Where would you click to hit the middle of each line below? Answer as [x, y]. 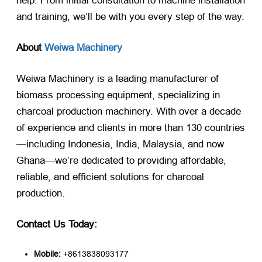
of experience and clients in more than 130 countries [131, 128]
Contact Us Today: [57, 225]
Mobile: [47, 254]
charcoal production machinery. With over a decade [129, 112]
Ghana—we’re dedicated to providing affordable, [121, 161]
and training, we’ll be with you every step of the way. [130, 16]
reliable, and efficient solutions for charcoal [110, 177]
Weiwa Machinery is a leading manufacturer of [118, 79]
